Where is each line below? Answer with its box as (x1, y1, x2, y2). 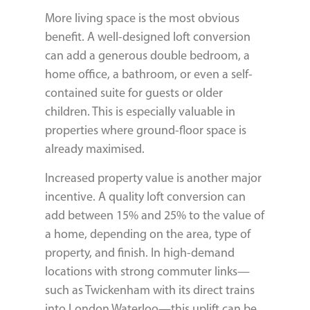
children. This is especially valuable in (45, 104, 235, 120)
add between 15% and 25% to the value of (45, 207, 264, 223)
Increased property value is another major (45, 170, 262, 185)
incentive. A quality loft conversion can (45, 188, 246, 204)
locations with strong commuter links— (45, 263, 250, 279)
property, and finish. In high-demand (45, 244, 235, 260)
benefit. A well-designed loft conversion (45, 29, 250, 45)
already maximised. (45, 141, 145, 157)
